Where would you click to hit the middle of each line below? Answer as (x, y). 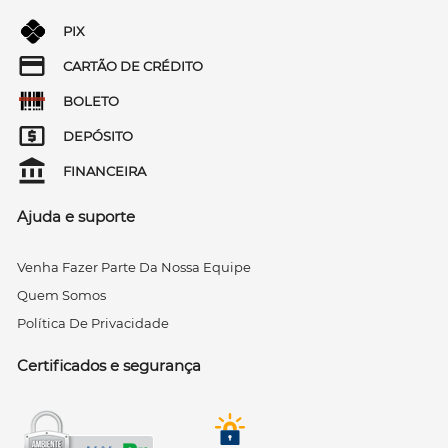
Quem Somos (61, 295)
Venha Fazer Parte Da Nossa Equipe (134, 267)
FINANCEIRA (104, 170)
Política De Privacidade (93, 323)
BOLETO (91, 100)
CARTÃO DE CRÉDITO (133, 65)
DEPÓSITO (98, 135)
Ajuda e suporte (76, 216)
